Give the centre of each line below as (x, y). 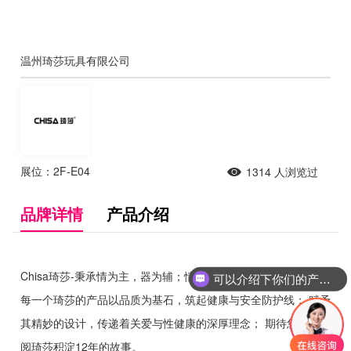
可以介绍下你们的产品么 (324, 279)
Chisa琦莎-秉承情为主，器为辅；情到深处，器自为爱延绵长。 (174, 275)
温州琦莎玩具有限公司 (75, 60)
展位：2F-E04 (55, 171)
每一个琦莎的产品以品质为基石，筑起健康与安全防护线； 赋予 (175, 299)
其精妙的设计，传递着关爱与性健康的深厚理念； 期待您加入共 (175, 322)
